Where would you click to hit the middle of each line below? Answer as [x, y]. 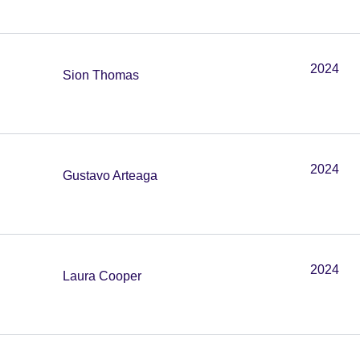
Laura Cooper [102, 276]
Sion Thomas [101, 75]
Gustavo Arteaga [110, 176]
